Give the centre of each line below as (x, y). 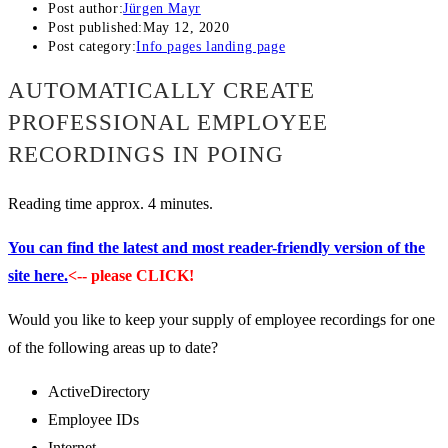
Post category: (92, 47)
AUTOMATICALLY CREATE (161, 91)
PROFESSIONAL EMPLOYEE (168, 123)
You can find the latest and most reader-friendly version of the (216, 248)
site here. (38, 276)
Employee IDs (93, 420)
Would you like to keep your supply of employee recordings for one (221, 320)
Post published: (95, 28)
